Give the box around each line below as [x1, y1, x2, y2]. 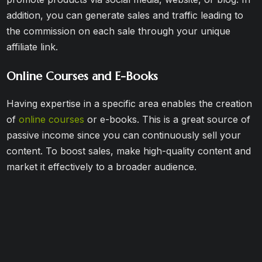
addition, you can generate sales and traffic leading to [6, 9, 244, 21]
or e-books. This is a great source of [84, 113, 251, 125]
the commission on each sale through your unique [6, 25, 231, 37]
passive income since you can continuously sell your [6, 129, 242, 141]
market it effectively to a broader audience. [6, 161, 197, 173]
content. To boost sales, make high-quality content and [6, 145, 251, 157]
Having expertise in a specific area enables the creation [6, 98, 253, 109]
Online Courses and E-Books [6, 69, 158, 84]
